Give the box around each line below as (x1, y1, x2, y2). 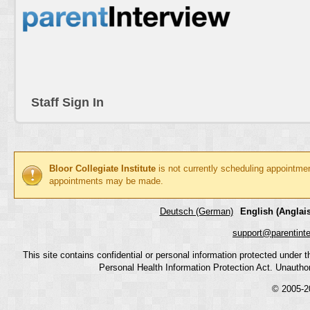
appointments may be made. (49, 176, 163, 186)
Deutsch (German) (159, 206, 233, 217)
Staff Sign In (31, 95, 104, 109)
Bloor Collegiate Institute (49, 163, 156, 174)
